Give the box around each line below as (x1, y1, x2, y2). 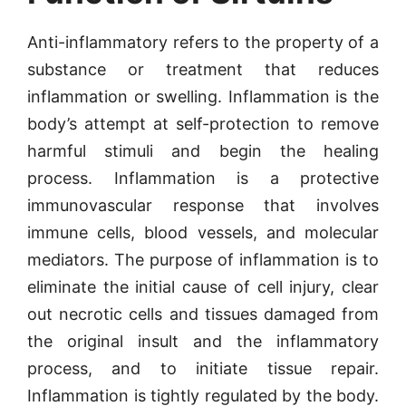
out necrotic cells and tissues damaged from (27, 304, 379, 324)
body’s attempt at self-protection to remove (27, 114, 379, 133)
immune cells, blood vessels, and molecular (27, 223, 379, 242)
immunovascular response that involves (27, 196, 379, 215)
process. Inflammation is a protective (27, 169, 379, 188)
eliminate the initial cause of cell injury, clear (27, 277, 379, 296)
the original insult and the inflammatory (27, 332, 379, 351)
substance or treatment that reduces (27, 60, 379, 79)
